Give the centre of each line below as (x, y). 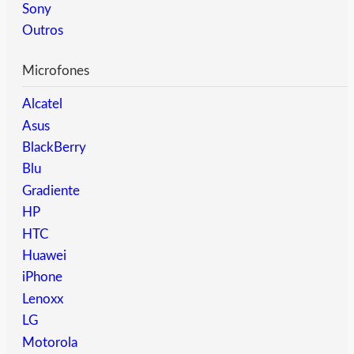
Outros (43, 31)
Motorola (50, 342)
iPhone (42, 277)
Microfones (56, 71)
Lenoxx (43, 299)
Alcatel (42, 104)
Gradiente (51, 190)
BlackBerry (54, 148)
